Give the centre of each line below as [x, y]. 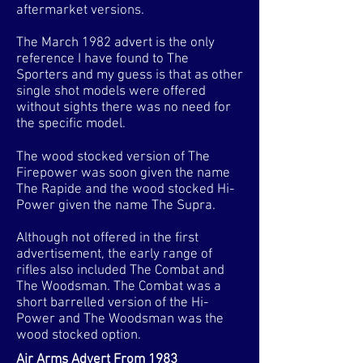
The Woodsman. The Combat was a [119, 287]
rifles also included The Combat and [120, 271]
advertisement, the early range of [114, 254]
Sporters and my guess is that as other [130, 75]
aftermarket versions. [80, 11]
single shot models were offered [111, 92]
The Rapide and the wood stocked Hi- [125, 190]
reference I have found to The [102, 59]
